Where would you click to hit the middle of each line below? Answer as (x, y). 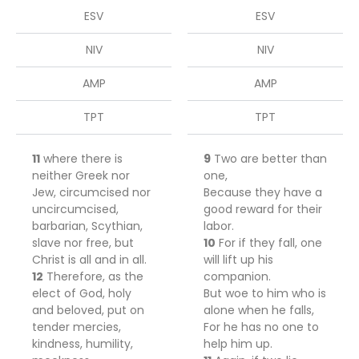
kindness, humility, (83, 344)
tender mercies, (77, 327)
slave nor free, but (83, 243)
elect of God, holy (82, 293)
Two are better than (269, 159)
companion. (237, 276)
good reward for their (263, 209)
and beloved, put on (88, 310)
